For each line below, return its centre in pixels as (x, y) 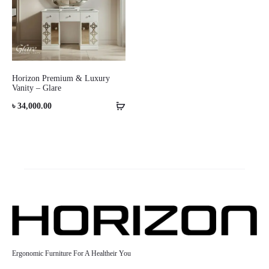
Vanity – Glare (37, 88)
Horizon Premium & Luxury (61, 78)
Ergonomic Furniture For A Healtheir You (71, 253)
